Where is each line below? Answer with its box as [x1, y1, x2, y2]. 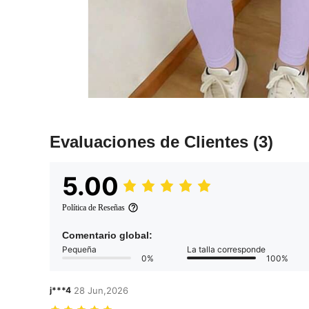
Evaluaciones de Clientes [50, 132, 253, 151]
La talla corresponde [187, 243, 266, 255]
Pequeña [62, 243, 97, 255]
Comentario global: [62, 229, 152, 241]
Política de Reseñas [62, 202, 125, 212]
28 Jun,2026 [74, 284, 128, 296]
